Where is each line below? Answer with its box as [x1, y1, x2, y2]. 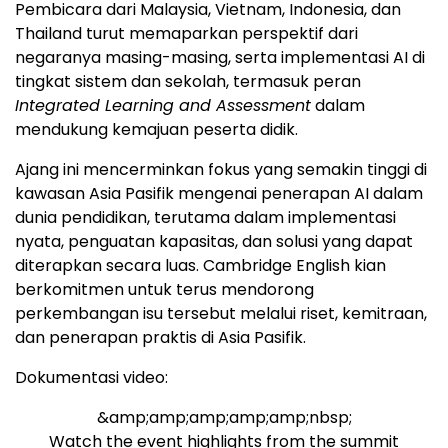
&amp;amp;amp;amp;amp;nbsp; [96, 406, 352, 430]
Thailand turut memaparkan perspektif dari [15, 22, 358, 46]
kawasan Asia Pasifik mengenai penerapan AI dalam [15, 182, 423, 206]
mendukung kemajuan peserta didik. [15, 118, 298, 142]
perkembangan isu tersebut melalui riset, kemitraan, [15, 302, 427, 326]
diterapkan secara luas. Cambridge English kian [15, 254, 386, 278]
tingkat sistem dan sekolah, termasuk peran [15, 70, 361, 94]
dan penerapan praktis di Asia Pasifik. [15, 326, 306, 350]
